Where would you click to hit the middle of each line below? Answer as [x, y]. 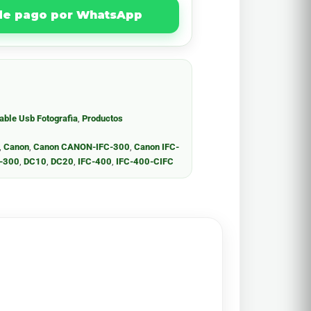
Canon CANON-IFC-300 [82, 147]
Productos [103, 118]
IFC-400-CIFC [145, 161]
